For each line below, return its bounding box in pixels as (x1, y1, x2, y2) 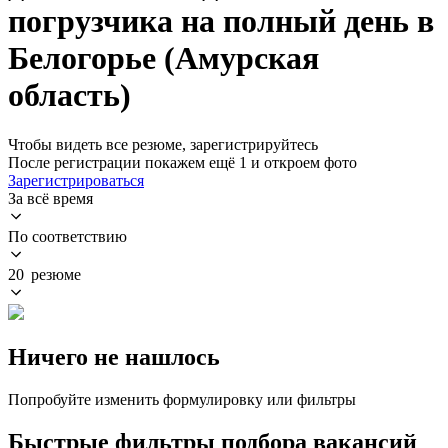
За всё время (8, 189, 93, 207)
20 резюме (8, 265, 81, 283)
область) (8, 77, 131, 114)
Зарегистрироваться (8, 171, 144, 189)
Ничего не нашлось (8, 343, 220, 370)
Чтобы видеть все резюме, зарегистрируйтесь (8, 135, 318, 153)
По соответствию (8, 227, 127, 245)
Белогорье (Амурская (8, 40, 319, 77)
